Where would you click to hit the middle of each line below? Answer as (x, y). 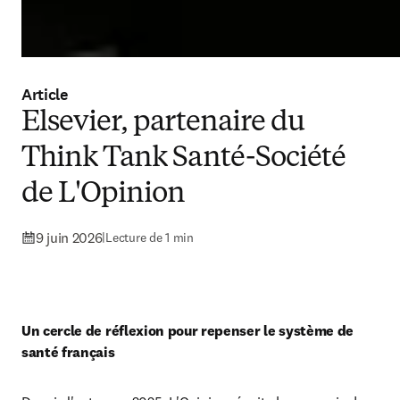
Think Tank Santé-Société (183, 159)
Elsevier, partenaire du (163, 123)
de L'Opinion (104, 195)
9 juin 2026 (69, 237)
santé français (68, 352)
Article (45, 95)
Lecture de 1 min (150, 237)
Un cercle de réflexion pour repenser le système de (187, 330)
